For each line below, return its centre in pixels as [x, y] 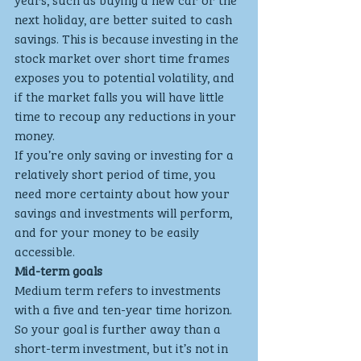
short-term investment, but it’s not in [123, 347]
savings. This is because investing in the [128, 37]
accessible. [45, 250]
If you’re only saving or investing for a [126, 154]
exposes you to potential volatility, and [126, 76]
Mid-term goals [58, 270]
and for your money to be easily [108, 231]
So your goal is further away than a [119, 328]
